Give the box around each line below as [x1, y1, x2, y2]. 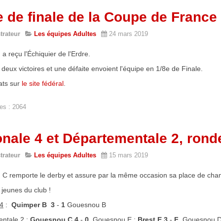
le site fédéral [22, 79, 64, 87]
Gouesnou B [65, 200, 106, 209]
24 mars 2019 [109, 30, 148, 37]
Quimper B [11, 200, 47, 209]
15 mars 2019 [109, 151, 148, 159]
